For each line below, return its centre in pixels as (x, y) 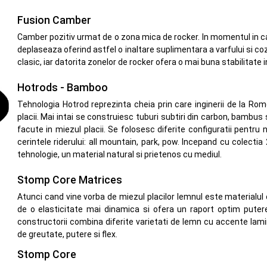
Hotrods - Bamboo (62, 88)
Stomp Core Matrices (69, 180)
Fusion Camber (54, 21)
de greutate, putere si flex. (67, 235)
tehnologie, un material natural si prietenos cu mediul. (119, 155)
